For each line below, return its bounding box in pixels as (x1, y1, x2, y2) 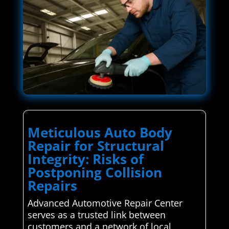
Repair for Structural (27, 136, 164, 155)
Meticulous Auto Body (27, 123, 172, 142)
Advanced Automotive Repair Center (27, 197, 182, 210)
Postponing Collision (27, 163, 162, 182)
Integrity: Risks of (27, 150, 144, 169)
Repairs (27, 176, 77, 195)
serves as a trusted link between (27, 209, 166, 221)
